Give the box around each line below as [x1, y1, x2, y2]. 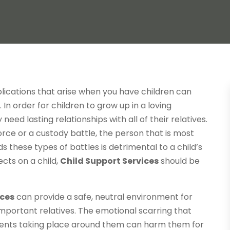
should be [159, 155, 200, 167]
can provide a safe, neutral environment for [14, 191, 193, 203]
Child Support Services [60, 155, 159, 167]
